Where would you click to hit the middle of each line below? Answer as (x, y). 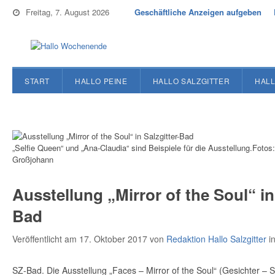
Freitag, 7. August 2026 (68, 12)
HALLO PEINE (101, 81)
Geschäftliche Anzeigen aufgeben (198, 12)
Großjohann (33, 159)
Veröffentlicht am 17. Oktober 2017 (81, 239)
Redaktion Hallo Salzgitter (216, 239)
